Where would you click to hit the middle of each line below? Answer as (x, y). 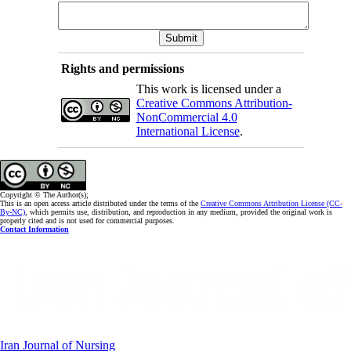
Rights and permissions (122, 68)
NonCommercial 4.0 (186, 117)
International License (188, 131)
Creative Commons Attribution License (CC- (271, 203)
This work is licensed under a (208, 89)
